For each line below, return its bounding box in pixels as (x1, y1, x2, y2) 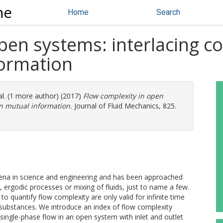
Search (156, 7, 180, 17)
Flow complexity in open (83, 91, 163, 101)
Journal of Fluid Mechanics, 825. (72, 101, 176, 111)
